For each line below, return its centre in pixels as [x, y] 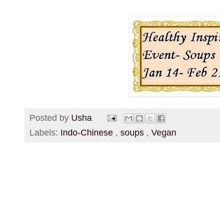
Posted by [50, 118]
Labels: [45, 133]
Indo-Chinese [88, 133]
